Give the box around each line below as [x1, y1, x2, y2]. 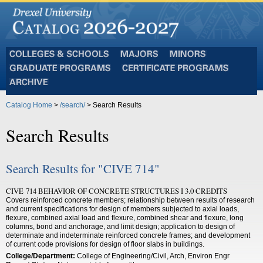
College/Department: [6, 251, 75, 260]
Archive [8, 85, 32, 94]
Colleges [8, 57, 37, 66]
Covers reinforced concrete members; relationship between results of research [6, 195, 255, 204]
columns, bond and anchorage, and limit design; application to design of [6, 222, 235, 231]
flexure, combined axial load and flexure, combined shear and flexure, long [6, 213, 244, 222]
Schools [8, 75, 34, 83]
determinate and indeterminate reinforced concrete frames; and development [6, 231, 250, 240]
